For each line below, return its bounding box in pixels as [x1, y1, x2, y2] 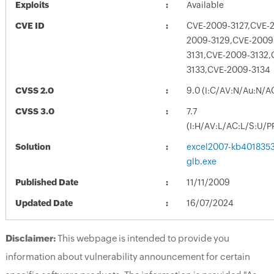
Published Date [15, 177, 78, 187]
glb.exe [186, 156, 217, 166]
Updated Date [15, 198, 73, 208]
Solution [15, 141, 51, 152]
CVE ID [15, 20, 45, 31]
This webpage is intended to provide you [55, 232, 229, 243]
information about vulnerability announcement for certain [5, 251, 250, 262]
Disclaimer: [5, 232, 56, 243]
